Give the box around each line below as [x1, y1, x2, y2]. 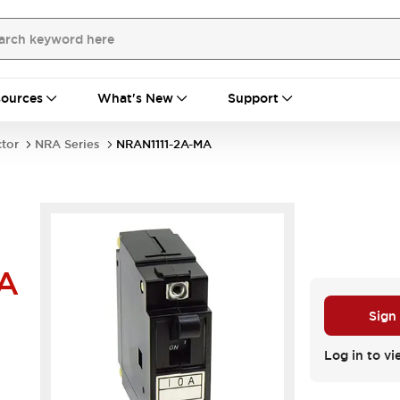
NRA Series [35, 137, 100, 152]
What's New [97, 90, 173, 106]
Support [228, 90, 279, 106]
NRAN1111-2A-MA [116, 137, 212, 152]
